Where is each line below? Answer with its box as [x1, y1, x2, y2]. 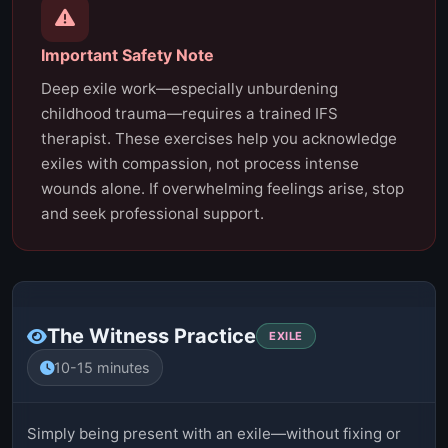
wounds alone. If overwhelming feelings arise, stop [41, 179, 404, 199]
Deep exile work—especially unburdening [41, 79, 338, 99]
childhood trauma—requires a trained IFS [41, 104, 338, 124]
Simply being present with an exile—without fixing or [27, 424, 401, 444]
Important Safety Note [41, 45, 214, 66]
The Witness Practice [47, 324, 256, 349]
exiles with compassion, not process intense [41, 154, 359, 174]
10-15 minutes [54, 359, 150, 377]
